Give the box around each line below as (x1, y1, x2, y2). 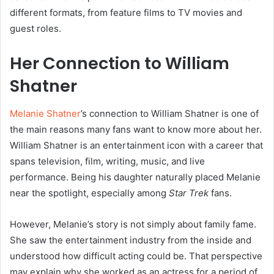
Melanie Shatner (10, 107, 81, 119)
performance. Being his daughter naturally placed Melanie (10, 171, 261, 183)
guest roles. (10, 23, 61, 35)
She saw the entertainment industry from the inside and (10, 234, 251, 246)
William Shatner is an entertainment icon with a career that (10, 139, 263, 151)
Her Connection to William (10, 52, 229, 75)
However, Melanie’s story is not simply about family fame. (10, 218, 256, 230)
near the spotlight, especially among (10, 187, 169, 199)
